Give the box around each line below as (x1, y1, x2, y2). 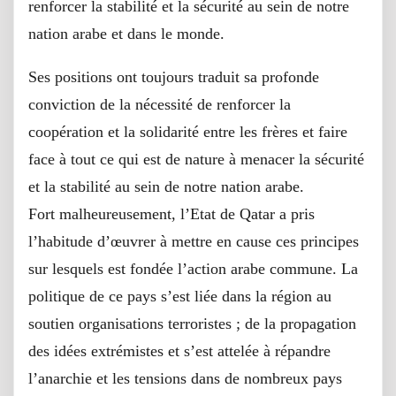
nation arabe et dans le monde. (28, 24, 225, 42)
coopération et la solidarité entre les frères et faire (28, 122, 347, 141)
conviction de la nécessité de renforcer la (28, 95, 291, 113)
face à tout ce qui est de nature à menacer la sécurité (28, 149, 364, 168)
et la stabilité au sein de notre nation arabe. (28, 177, 304, 195)
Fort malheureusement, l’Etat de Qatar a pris (28, 204, 315, 223)
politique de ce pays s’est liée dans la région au (28, 286, 331, 305)
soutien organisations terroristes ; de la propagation (28, 314, 356, 332)
